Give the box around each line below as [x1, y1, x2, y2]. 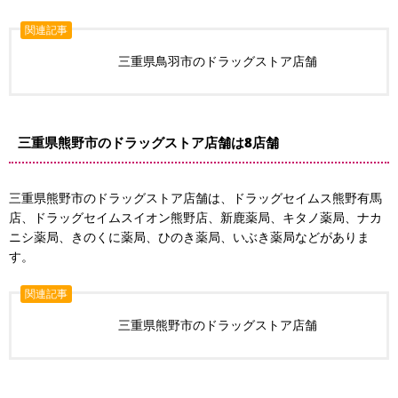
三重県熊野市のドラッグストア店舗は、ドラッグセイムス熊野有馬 [9, 189, 382, 206]
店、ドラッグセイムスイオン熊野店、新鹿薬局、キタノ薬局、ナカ [9, 209, 382, 226]
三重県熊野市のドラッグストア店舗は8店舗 [18, 133, 279, 151]
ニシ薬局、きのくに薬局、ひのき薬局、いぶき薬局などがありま [9, 228, 370, 245]
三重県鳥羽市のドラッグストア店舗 [118, 52, 317, 69]
